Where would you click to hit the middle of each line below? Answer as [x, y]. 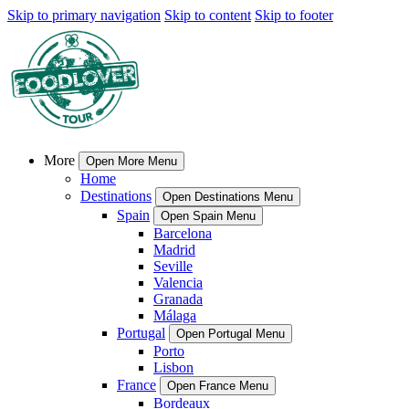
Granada [178, 299]
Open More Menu [131, 161]
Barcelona [183, 233]
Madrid [174, 250]
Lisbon [173, 367]
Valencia [178, 283]
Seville [173, 266]
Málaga [175, 315]
